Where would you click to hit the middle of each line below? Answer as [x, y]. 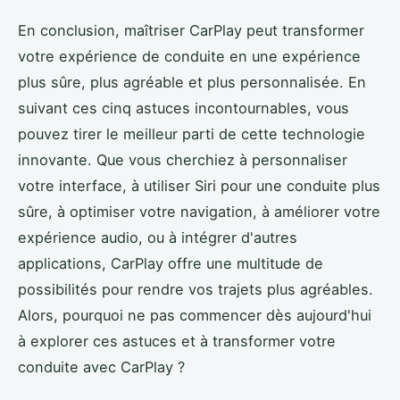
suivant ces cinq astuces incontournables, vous [183, 108]
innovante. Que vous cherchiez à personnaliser [183, 159]
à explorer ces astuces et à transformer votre [177, 341]
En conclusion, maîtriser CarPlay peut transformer [191, 30]
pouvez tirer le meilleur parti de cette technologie [192, 133]
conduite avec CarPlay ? [101, 367]
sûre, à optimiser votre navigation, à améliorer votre [199, 211]
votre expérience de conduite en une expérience [189, 56]
